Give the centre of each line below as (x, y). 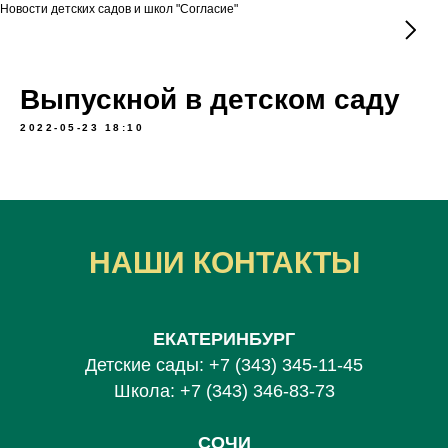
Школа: (146, 391)
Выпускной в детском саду (210, 99)
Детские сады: (147, 365)
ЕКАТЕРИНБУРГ (224, 339)
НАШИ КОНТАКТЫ (224, 262)
